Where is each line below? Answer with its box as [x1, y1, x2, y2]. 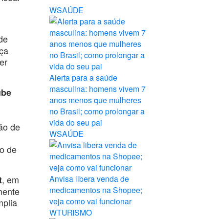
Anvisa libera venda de [49, 173, 129, 184]
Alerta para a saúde [49, 72, 117, 83]
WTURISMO [49, 207, 92, 218]
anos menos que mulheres [49, 94, 141, 105]
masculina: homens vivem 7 [49, 83, 146, 94]
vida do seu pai [49, 117, 102, 128]
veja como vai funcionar [49, 196, 131, 206]
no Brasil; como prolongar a [49, 106, 145, 116]
